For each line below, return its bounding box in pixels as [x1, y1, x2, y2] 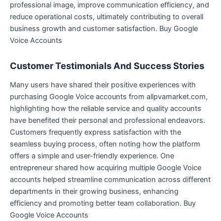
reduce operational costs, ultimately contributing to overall [10, 12, 203, 22]
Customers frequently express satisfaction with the [10, 128, 181, 137]
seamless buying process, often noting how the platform [10, 140, 200, 149]
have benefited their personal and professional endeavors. [10, 116, 205, 125]
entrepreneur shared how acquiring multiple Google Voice [10, 163, 201, 173]
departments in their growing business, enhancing [10, 187, 179, 196]
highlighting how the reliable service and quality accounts [10, 104, 201, 113]
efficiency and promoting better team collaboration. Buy [10, 199, 196, 208]
